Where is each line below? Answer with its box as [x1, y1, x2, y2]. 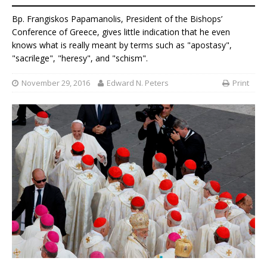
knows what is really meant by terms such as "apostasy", [12, 39, 232, 51]
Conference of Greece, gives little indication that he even [12, 26, 230, 38]
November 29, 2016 [21, 77, 90, 88]
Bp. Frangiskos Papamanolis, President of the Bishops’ [12, 13, 222, 25]
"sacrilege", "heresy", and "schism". [12, 52, 148, 64]
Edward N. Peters [107, 77, 169, 88]
